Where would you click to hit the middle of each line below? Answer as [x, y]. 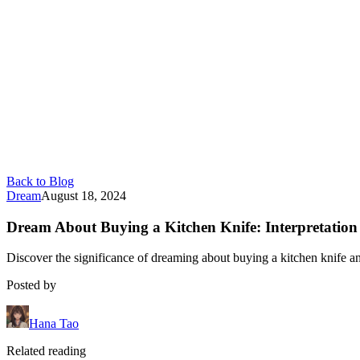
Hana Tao [54, 324]
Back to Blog [40, 181]
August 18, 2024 [84, 196]
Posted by [31, 285]
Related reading [46, 351]
